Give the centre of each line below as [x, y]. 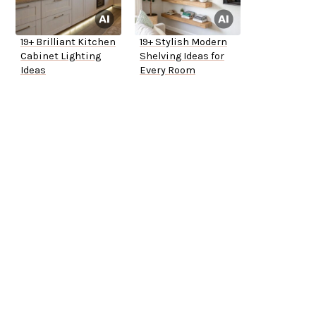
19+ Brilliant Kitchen [68, 42]
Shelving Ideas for [182, 56]
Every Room [168, 71]
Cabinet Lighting [61, 56]
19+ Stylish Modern [183, 42]
